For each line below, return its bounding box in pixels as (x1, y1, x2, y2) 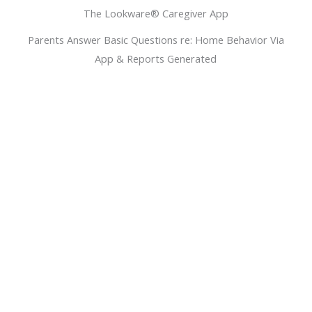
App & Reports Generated (95, 52, 217, 66)
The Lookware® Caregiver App (83, 6, 228, 21)
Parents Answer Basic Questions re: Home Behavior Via (27, 33, 284, 47)
